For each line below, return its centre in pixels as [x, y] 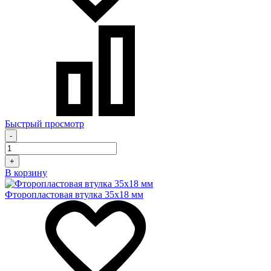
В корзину [26, 173]
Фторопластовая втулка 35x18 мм [74, 195]
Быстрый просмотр [44, 124]
